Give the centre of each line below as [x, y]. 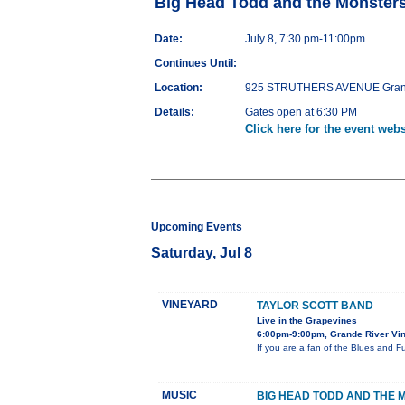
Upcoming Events [197, 227]
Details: [174, 113]
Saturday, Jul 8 [202, 253]
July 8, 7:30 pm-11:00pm [305, 39]
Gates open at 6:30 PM [301, 113]
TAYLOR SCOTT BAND [315, 306]
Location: [179, 88]
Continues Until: [196, 64]
